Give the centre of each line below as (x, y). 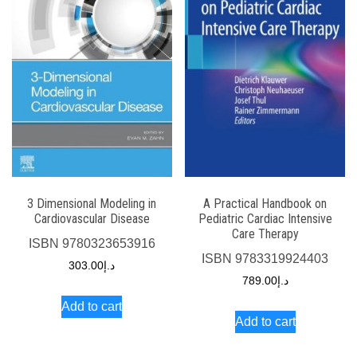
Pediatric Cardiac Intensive (265, 218)
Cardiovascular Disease (92, 218)
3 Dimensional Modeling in (92, 203)
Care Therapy (265, 233)
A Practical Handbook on (265, 203)
